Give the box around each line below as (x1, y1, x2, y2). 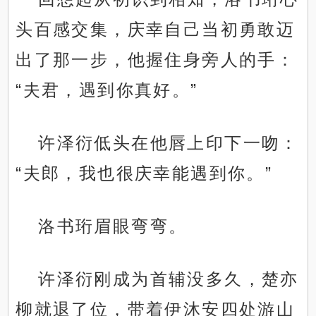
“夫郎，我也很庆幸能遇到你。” (16, 164, 273, 183)
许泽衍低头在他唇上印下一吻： (38, 133, 299, 153)
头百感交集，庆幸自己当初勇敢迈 (16, 20, 296, 39)
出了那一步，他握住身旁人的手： (16, 50, 296, 70)
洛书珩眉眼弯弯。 (38, 217, 188, 236)
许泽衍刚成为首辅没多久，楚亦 (38, 269, 299, 289)
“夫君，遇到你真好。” (16, 80, 198, 100)
